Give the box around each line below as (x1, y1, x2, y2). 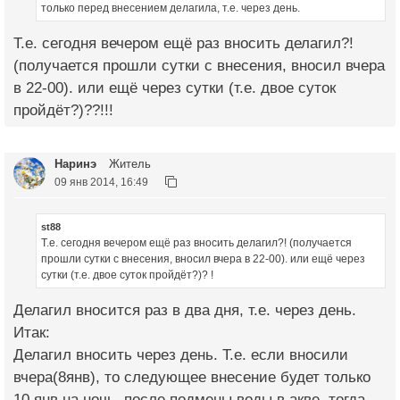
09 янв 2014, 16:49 (54, 176, 148, 188)
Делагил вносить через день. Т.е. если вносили (13, 346, 348, 363)
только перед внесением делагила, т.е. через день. (41, 2, 300, 15)
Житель (105, 157, 151, 171)
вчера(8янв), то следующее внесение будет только (13, 368, 371, 386)
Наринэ (54, 157, 96, 171)
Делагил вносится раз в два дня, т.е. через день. (13, 301, 356, 319)
